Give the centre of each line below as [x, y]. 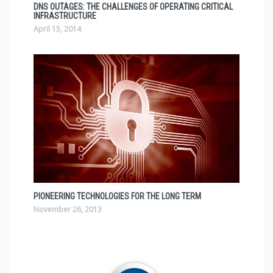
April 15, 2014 [57, 29]
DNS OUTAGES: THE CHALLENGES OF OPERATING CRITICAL [133, 6]
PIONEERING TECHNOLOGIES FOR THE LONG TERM [117, 196]
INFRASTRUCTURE [65, 16]
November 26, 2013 [68, 209]
